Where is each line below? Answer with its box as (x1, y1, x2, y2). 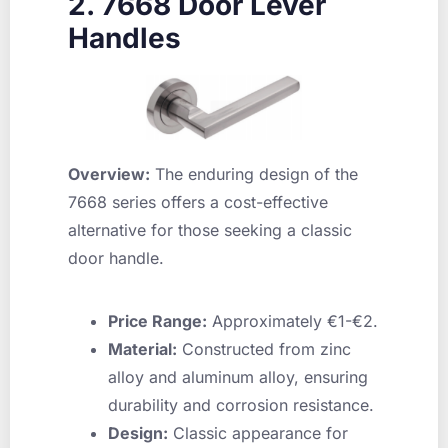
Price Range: (108, 310, 207, 331)
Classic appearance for (168, 422, 348, 443)
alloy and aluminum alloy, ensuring (108, 366, 368, 387)
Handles (68, 21, 181, 56)
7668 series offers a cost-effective (68, 192, 328, 213)
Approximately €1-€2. (207, 310, 378, 331)
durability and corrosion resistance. (108, 394, 374, 415)
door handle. (68, 248, 164, 269)
